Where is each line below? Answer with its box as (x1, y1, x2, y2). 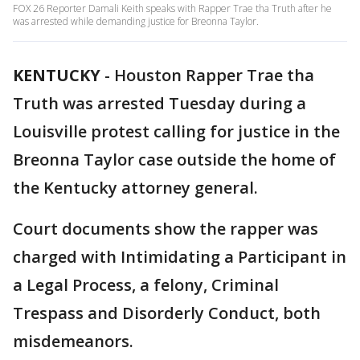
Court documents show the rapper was (13, 218, 318, 239)
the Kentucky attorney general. (13, 177, 258, 198)
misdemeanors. (13, 330, 133, 352)
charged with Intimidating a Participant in (13, 246, 346, 268)
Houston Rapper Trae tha (114, 64, 314, 86)
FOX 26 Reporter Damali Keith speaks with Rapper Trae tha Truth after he (13, 2, 332, 15)
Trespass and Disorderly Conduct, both (13, 302, 321, 324)
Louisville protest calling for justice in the (13, 121, 340, 142)
